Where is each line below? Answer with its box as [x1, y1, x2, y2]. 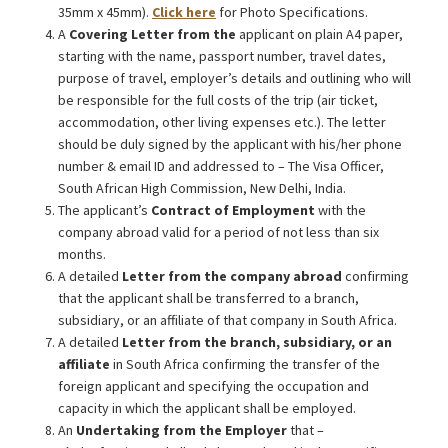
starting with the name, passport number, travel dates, [58, 47, 386, 65]
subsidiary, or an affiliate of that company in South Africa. [58, 311, 397, 329]
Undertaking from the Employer [76, 421, 287, 439]
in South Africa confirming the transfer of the [110, 355, 380, 373]
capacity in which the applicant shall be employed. [58, 399, 356, 417]
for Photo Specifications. [216, 3, 368, 21]
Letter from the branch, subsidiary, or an [122, 333, 392, 351]
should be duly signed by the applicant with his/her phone [58, 135, 402, 153]
